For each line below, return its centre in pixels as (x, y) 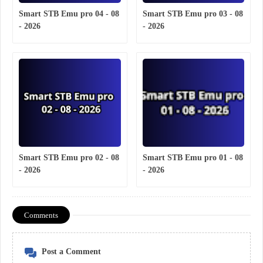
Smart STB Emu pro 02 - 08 (69, 158)
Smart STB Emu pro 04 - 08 (69, 14)
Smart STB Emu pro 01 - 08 (193, 158)
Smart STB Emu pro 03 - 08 (193, 14)
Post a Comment (71, 252)
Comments (41, 215)
